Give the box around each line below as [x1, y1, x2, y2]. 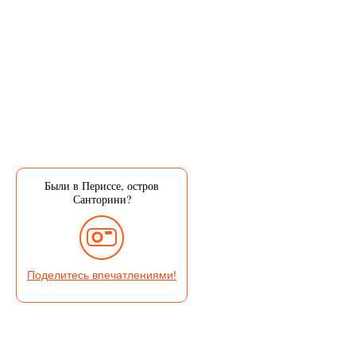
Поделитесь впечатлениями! [27, 269, 176, 281]
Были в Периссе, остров [44, 178, 159, 193]
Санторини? [72, 192, 131, 207]
